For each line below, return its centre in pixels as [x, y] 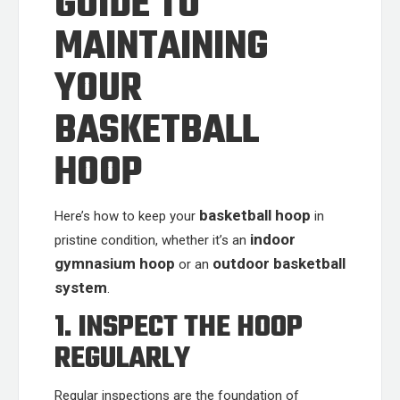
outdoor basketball [279, 263]
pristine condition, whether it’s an [152, 240]
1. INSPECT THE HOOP [179, 328]
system [81, 287]
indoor [273, 239]
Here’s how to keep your [127, 216]
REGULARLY [122, 359]
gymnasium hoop [115, 263]
